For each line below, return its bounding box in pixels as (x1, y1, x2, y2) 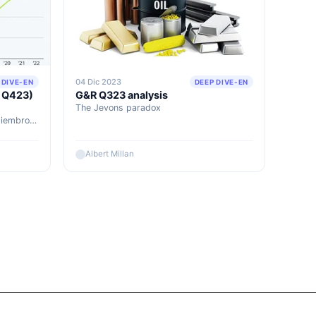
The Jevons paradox (75, 102, 161, 114)
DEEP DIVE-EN (194, 78, 248, 87)
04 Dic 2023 (75, 77, 121, 87)
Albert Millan (85, 149, 134, 159)
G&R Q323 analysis (75, 89, 168, 102)
